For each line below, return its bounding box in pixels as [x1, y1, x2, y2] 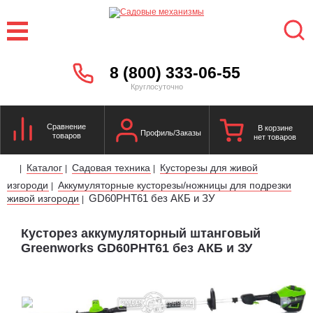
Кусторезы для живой [160, 161, 258, 173]
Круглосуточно [130, 82, 183, 91]
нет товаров [254, 133, 297, 141]
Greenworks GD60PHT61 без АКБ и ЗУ [21, 240, 252, 255]
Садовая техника [72, 161, 150, 173]
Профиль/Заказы [140, 128, 201, 137]
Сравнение [47, 122, 87, 131]
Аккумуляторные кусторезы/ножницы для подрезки [58, 179, 291, 191]
